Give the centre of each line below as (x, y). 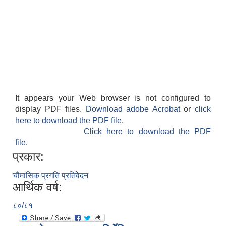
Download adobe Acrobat (135, 109)
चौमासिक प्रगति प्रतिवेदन (50, 176)
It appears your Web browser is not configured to (113, 98)
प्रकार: (28, 157)
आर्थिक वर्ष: (37, 187)
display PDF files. (50, 109)
